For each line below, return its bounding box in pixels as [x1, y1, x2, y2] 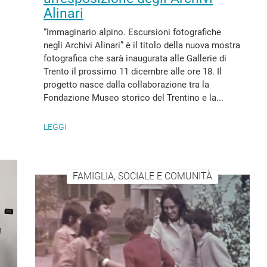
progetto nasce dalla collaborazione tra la [44, 79, 209, 90]
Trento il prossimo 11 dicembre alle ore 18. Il [44, 66, 222, 77]
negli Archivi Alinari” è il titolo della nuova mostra [44, 40, 240, 51]
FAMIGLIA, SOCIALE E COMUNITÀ [72, 170, 212, 182]
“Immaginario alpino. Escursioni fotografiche [44, 27, 221, 38]
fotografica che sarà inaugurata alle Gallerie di [44, 53, 226, 64]
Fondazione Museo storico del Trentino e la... [44, 92, 223, 103]
